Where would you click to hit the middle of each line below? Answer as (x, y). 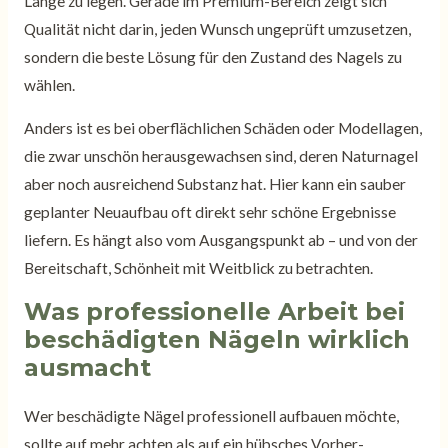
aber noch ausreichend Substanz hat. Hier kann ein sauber (214, 184)
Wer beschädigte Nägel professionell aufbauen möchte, (211, 415)
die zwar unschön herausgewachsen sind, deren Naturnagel (220, 156)
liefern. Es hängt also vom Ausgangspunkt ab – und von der (220, 240)
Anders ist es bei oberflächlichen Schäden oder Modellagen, (222, 128)
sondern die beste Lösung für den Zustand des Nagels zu (212, 56)
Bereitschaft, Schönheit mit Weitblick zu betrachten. (198, 268)
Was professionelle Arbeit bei (214, 311)
